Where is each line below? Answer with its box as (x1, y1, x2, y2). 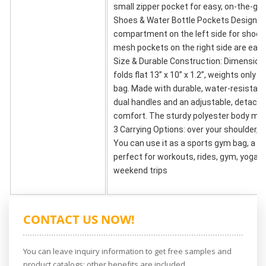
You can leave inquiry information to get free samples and (23, 245, 232, 256)
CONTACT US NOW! (23, 211, 135, 227)
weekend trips (113, 165, 167, 175)
